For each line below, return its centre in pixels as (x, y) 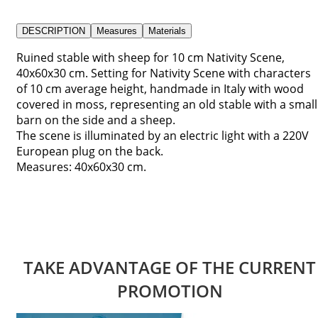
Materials (167, 31)
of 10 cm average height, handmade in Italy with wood (160, 88)
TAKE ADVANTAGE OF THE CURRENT (170, 268)
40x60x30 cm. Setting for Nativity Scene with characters (164, 73)
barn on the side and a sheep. (96, 120)
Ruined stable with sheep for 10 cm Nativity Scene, (150, 57)
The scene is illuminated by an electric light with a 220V (163, 135)
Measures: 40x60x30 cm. (81, 166)
